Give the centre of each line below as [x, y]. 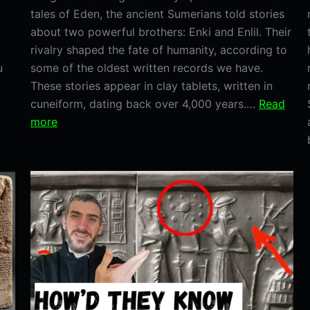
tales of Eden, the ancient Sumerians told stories [157, 14]
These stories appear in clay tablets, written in [152, 86]
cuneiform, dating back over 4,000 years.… [145, 104]
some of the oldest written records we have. [147, 68]
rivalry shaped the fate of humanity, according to [159, 50]
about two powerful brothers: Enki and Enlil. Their [161, 32]
